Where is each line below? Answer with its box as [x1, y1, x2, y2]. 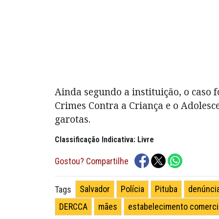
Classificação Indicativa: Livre [55, 135, 154, 145]
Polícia [121, 184, 144, 195]
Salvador [80, 184, 110, 195]
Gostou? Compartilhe [55, 155, 129, 166]
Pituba [155, 184, 177, 195]
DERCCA [59, 201, 88, 212]
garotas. [55, 112, 93, 126]
